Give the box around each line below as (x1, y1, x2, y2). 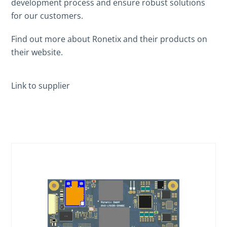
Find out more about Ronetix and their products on (11, 33, 208, 45)
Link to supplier (11, 80, 70, 91)
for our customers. (11, 10, 84, 21)
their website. (11, 47, 63, 58)
